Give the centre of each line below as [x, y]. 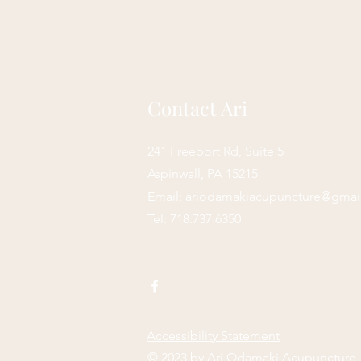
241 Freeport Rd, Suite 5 [216, 151]
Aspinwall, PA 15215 [203, 174]
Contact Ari [197, 108]
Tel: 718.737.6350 [194, 219]
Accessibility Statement [213, 336]
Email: [166, 196]
